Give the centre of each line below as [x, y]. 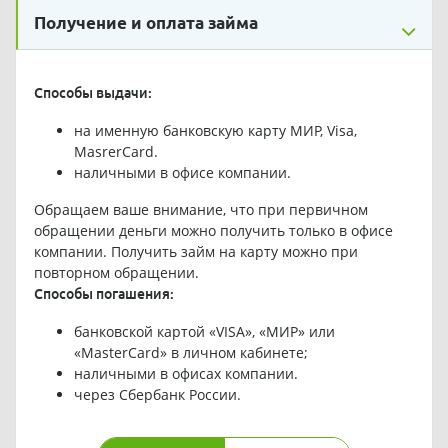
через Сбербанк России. [157, 395]
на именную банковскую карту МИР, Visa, [215, 131]
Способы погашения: [103, 294]
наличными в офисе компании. [182, 173]
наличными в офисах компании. [185, 374]
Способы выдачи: [92, 93]
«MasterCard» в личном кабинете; [190, 353]
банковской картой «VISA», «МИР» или [204, 332]
